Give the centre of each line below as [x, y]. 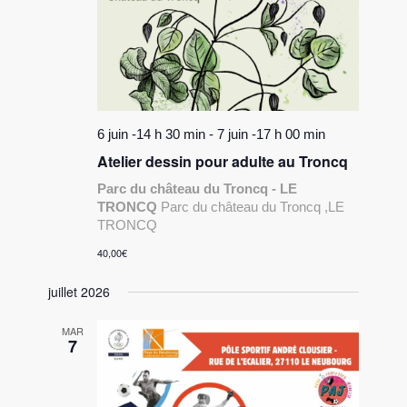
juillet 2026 [79, 292]
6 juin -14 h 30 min [152, 134]
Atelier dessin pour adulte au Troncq [223, 162]
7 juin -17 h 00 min [272, 134]
